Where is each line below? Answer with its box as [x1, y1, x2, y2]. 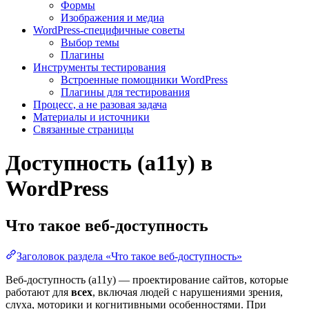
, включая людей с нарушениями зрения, [92, 286, 283, 298]
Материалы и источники [33, 110, 150, 123]
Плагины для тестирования [61, 86, 190, 98]
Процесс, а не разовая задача [33, 98, 167, 110]
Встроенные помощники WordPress [61, 73, 228, 86]
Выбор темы [61, 36, 119, 48]
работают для [6, 286, 71, 298]
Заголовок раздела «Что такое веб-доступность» [17, 250, 242, 262]
